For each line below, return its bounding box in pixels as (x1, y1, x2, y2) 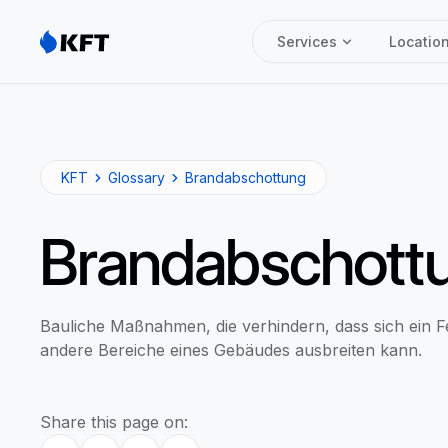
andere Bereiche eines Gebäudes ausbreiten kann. (40, 340, 422, 360)
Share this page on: (40, 412, 188, 432)
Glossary (108, 169, 165, 186)
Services (277, 33, 338, 50)
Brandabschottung (185, 169, 306, 186)
